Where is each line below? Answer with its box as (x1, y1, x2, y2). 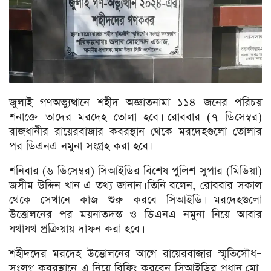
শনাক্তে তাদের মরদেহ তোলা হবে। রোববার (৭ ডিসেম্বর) (9, 109, 262, 125)
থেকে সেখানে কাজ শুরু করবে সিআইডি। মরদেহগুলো (9, 192, 262, 208)
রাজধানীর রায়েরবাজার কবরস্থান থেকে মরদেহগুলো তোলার (9, 124, 262, 140)
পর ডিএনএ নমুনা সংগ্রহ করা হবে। (9, 139, 150, 154)
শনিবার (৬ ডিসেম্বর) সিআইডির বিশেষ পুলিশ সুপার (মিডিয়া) (9, 163, 262, 179)
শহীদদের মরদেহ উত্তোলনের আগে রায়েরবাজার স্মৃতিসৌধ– (9, 246, 262, 262)
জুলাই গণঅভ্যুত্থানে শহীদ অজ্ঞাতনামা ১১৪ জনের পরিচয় (9, 95, 262, 111)
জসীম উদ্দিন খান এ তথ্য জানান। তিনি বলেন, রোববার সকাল (9, 178, 262, 194)
